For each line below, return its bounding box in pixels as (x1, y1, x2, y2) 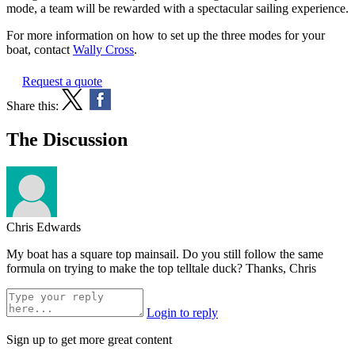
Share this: (6, 99, 59, 113)
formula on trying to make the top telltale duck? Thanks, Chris (6, 261, 316, 276)
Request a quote (22, 74, 102, 89)
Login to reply (147, 306, 218, 320)
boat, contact (6, 43, 73, 57)
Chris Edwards (6, 220, 81, 235)
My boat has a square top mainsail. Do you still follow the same (6, 247, 323, 261)
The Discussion (6, 129, 128, 151)
